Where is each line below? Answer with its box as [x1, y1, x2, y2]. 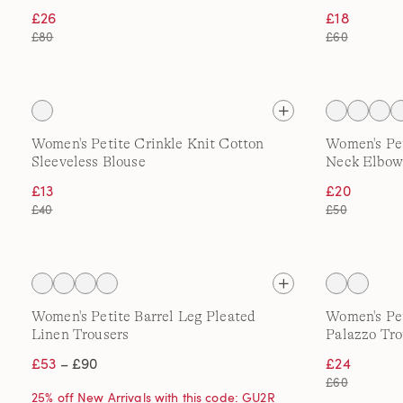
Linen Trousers [31, 327, 130, 343]
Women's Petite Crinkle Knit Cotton [31, 136, 264, 152]
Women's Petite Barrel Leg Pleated [31, 309, 256, 325]
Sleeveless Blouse [31, 154, 146, 170]
